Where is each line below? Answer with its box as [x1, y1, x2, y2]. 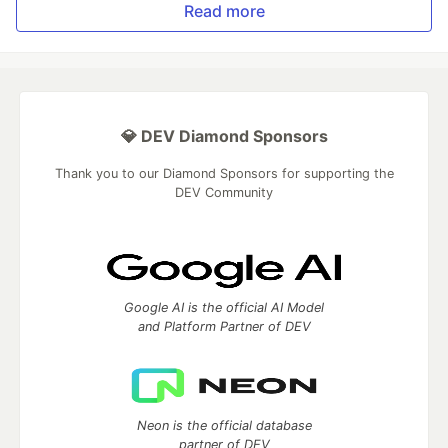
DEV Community [175, 185, 273, 200]
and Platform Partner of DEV [137, 319, 311, 334]
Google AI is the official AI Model [124, 300, 324, 315]
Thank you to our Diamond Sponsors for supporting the [54, 166, 394, 181]
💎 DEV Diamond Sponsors [120, 126, 328, 146]
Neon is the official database [136, 418, 312, 433]
